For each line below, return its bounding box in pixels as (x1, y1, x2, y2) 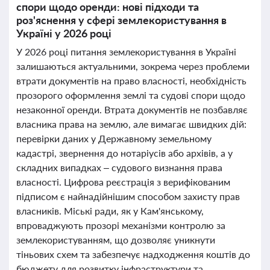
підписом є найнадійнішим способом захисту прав (16, 190, 240, 202)
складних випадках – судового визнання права (16, 162, 222, 173)
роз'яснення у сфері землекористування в (16, 13, 227, 27)
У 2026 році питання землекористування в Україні (16, 46, 236, 57)
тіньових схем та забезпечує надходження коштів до (16, 248, 250, 260)
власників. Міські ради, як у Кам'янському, (16, 205, 204, 216)
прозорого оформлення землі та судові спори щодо (16, 89, 245, 101)
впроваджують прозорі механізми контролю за (16, 219, 225, 231)
